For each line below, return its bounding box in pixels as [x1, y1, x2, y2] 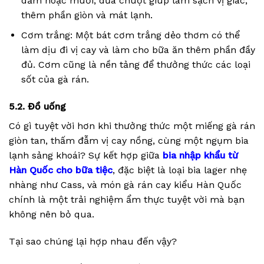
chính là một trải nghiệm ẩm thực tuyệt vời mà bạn [9, 194, 245, 206]
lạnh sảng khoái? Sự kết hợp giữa [9, 150, 163, 161]
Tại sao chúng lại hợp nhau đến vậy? [9, 236, 177, 247]
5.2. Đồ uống [9, 101, 66, 113]
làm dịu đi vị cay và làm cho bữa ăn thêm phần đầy [21, 44, 255, 56]
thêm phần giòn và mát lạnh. [21, 9, 153, 21]
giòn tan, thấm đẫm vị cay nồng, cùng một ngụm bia [9, 135, 249, 147]
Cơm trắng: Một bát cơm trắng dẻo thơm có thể [21, 29, 240, 41]
